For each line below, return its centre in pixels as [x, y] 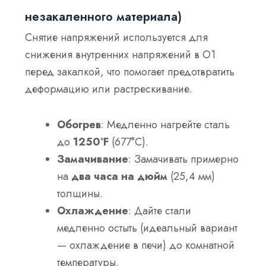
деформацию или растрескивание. [109, 89]
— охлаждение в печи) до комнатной [146, 246]
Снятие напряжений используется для [117, 37]
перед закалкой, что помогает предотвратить [130, 72]
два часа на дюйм [120, 177]
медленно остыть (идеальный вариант [148, 228]
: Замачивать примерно [184, 159]
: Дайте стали [160, 211]
